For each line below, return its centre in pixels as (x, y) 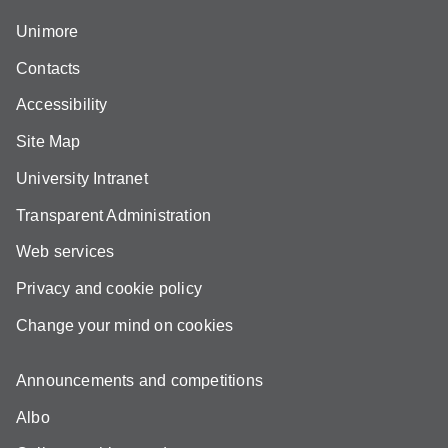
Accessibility (62, 105)
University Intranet (82, 178)
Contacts (48, 68)
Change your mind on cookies (125, 325)
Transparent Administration (114, 215)
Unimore (47, 31)
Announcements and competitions (139, 380)
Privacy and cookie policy (109, 289)
